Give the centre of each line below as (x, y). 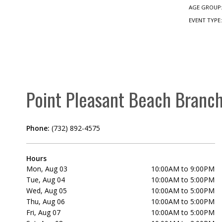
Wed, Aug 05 (47, 191)
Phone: (39, 128)
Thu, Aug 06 (46, 202)
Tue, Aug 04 (46, 180)
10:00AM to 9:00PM (183, 169)
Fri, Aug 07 (44, 213)
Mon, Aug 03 (47, 169)
